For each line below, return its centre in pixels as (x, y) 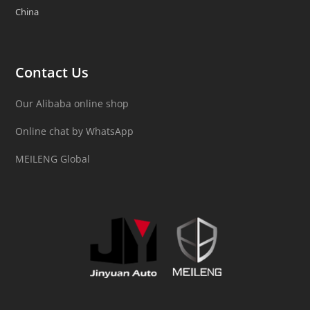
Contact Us (52, 72)
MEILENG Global (53, 158)
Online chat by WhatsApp (75, 131)
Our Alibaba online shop (72, 103)
